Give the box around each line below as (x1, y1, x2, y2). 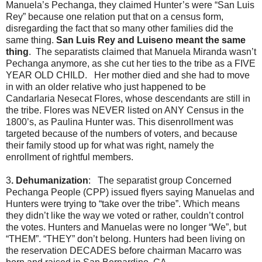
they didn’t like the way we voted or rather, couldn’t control (6, 211, 244, 221)
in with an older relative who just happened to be (6, 82, 206, 92)
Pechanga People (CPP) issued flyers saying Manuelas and (6, 187, 254, 198)
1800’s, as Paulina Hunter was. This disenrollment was (6, 117, 233, 127)
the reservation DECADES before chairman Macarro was (6, 246, 242, 256)
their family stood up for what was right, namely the (6, 140, 214, 151)
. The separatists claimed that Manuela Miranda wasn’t (29, 47, 256, 57)
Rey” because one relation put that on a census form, (6, 12, 223, 22)
